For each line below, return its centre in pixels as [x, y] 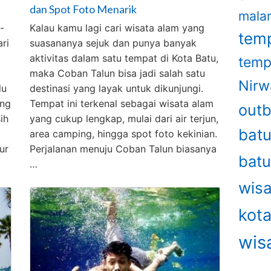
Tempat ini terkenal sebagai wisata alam [122, 103]
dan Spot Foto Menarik [83, 9]
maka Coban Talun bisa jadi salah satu [118, 73]
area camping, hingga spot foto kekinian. [124, 133]
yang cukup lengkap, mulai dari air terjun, [124, 118]
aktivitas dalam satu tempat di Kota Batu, [124, 58]
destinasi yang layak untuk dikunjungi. [117, 88]
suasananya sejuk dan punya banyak [113, 43]
